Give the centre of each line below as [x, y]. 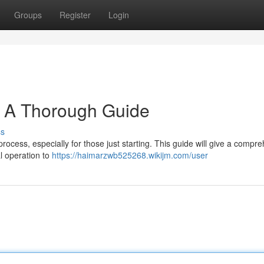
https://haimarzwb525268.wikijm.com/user [130, 155]
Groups [28, 15]
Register [75, 15]
